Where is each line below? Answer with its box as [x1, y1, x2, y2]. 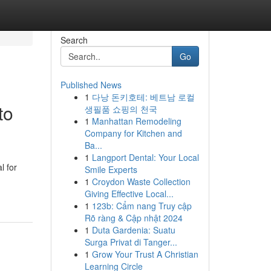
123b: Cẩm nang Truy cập [91, 200, 192, 212]
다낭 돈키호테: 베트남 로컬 [91, 91, 195, 103]
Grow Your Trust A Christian [91, 248, 198, 260]
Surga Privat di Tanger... [84, 236, 177, 248]
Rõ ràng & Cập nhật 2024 [84, 212, 183, 224]
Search [60, 34, 88, 46]
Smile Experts [84, 163, 137, 175]
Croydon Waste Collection [91, 175, 191, 188]
